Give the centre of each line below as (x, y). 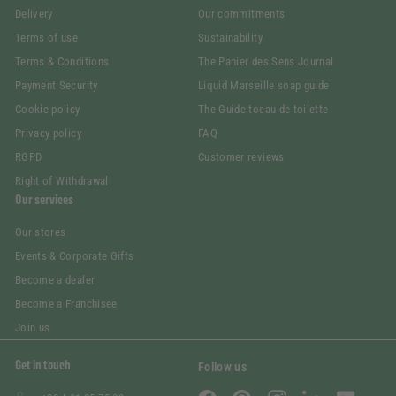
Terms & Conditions (62, 62)
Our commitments (242, 14)
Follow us (223, 367)
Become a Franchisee (66, 304)
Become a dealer (55, 280)
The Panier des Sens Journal (266, 62)
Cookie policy (48, 110)
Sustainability (230, 38)
